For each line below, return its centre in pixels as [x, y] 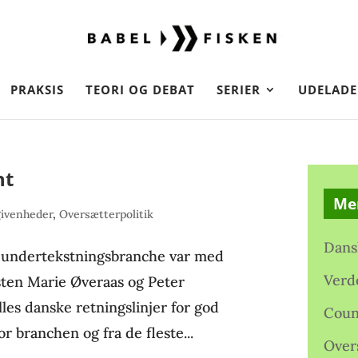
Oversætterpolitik [107, 214]
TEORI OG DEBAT [140, 89]
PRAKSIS [37, 89]
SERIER [239, 89]
